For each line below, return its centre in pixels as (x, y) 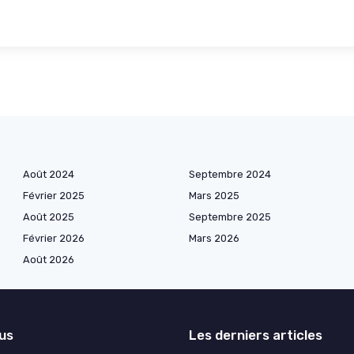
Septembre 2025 (230, 217)
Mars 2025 (214, 195)
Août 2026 (49, 259)
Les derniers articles (256, 335)
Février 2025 (54, 195)
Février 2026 (54, 238)
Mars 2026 (214, 238)
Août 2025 (49, 217)
